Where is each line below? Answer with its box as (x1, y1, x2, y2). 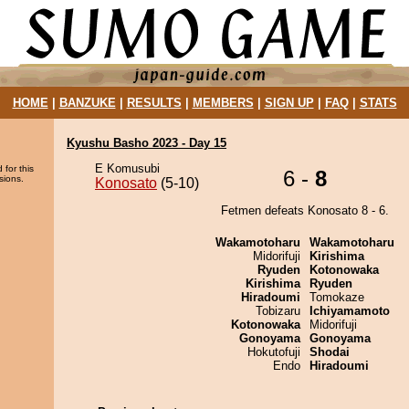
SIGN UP (264, 96, 314, 110)
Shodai (309, 345, 350, 359)
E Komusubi (95, 162, 160, 175)
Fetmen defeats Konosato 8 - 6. (221, 204, 389, 217)
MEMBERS (192, 96, 254, 110)
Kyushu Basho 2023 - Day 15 (67, 136, 226, 150)
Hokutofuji (247, 345, 300, 359)
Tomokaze (309, 290, 364, 304)
